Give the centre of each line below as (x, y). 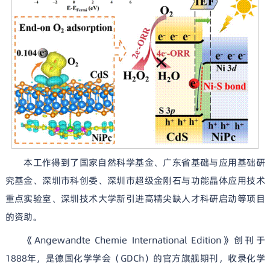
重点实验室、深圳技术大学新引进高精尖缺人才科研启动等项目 (135, 199)
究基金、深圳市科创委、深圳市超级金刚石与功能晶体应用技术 (135, 181)
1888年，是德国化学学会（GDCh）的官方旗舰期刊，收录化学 (135, 258)
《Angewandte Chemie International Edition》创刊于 (144, 240)
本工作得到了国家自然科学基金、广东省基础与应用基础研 (144, 163)
